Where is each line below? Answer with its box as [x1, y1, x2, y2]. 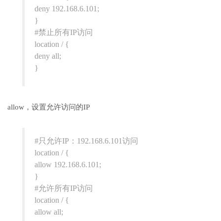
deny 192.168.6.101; [35, 4, 99, 13]
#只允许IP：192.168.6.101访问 [35, 137, 138, 146]
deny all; [35, 52, 61, 61]
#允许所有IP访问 [35, 184, 93, 193]
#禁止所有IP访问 [35, 28, 93, 37]
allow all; [35, 208, 63, 217]
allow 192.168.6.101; [35, 160, 101, 169]
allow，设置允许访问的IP [7, 103, 90, 111]
